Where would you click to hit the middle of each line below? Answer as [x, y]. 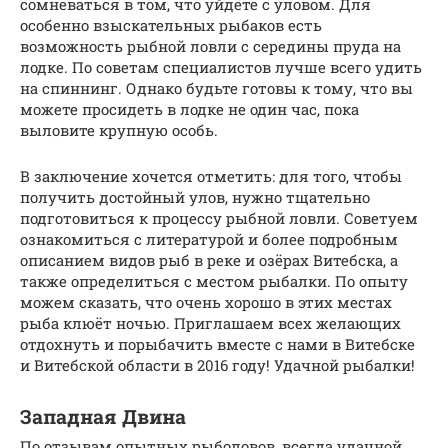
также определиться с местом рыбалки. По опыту [214, 281]
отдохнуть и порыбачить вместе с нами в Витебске [217, 344]
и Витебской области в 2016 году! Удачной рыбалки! [217, 365]
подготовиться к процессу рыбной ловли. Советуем [219, 218]
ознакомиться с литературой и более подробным [209, 239]
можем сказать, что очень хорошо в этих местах [206, 302]
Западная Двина [103, 416]
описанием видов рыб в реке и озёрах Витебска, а [209, 260]
